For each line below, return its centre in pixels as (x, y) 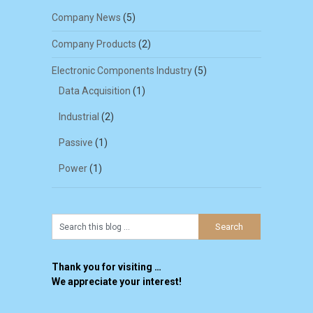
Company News (86, 18)
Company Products (94, 44)
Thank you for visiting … (106, 267)
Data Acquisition (94, 91)
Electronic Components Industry (122, 71)
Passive (75, 143)
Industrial (79, 117)
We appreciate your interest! (116, 282)
